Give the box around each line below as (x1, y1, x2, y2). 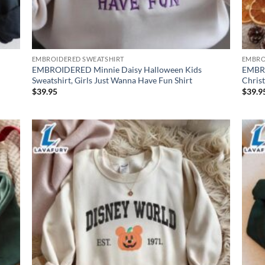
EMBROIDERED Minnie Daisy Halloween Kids (31, 64, 202, 75)
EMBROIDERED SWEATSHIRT (31, 55, 124, 63)
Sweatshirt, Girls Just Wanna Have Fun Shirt (31, 75, 192, 85)
